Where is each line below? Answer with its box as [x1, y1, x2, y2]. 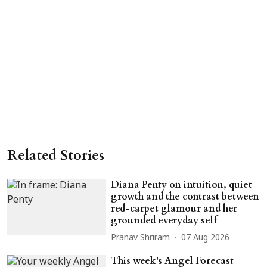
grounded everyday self [111, 213, 218, 227]
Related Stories [7, 145, 104, 165]
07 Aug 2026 [181, 233, 230, 244]
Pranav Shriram [111, 233, 170, 244]
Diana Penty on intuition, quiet [111, 178, 253, 191]
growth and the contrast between [111, 190, 260, 203]
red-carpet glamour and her [111, 201, 238, 215]
